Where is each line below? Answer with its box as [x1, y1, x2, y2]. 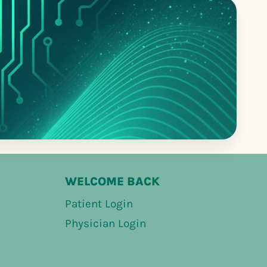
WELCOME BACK [65, 174, 160, 188]
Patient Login [65, 197, 133, 210]
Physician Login [65, 216, 146, 230]
